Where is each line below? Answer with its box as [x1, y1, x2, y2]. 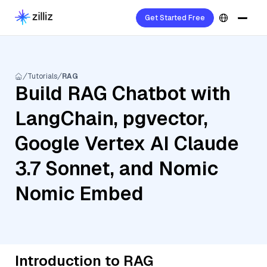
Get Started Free [145, 13, 205, 23]
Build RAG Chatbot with [15, 81, 231, 105]
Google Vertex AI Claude [15, 131, 239, 156]
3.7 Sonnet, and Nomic [15, 156, 218, 181]
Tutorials [27, 72, 57, 81]
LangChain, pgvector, [15, 106, 208, 131]
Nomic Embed [15, 181, 144, 206]
